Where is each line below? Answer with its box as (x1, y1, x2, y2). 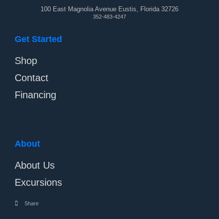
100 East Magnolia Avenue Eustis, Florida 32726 (41, 5, 178, 13)
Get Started (15, 34, 62, 44)
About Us (15, 159, 55, 171)
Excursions (15, 176, 62, 188)
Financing (15, 89, 56, 100)
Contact (15, 72, 48, 83)
